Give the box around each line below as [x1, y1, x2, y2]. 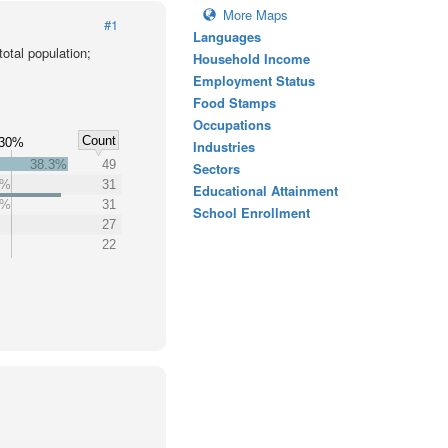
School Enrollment [193, 203, 310, 222]
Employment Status [193, 71, 315, 90]
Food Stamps [193, 93, 276, 112]
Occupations [193, 115, 271, 134]
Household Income [193, 49, 310, 68]
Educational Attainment [193, 181, 338, 200]
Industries [193, 137, 255, 156]
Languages [193, 27, 261, 46]
